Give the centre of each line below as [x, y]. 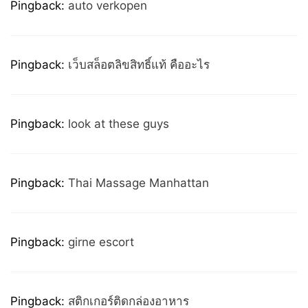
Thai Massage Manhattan [139, 183]
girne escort [101, 242]
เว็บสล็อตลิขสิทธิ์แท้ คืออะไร [139, 65]
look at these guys [119, 124]
